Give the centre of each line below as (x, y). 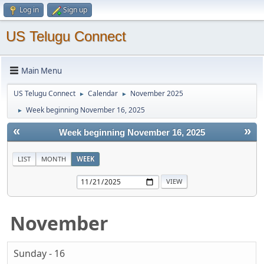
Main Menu (42, 70)
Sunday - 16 (39, 254)
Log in (29, 10)
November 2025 (157, 93)
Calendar (103, 93)
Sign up (75, 10)
